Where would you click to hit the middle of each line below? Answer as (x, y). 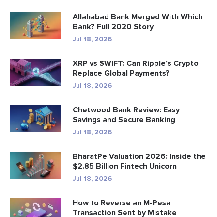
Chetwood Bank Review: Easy (126, 110)
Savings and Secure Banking (124, 119)
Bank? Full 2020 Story (113, 26)
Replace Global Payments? (121, 73)
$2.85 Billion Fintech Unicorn (125, 166)
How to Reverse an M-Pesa (122, 203)
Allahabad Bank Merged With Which (138, 17)
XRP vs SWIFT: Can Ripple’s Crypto (136, 63)
